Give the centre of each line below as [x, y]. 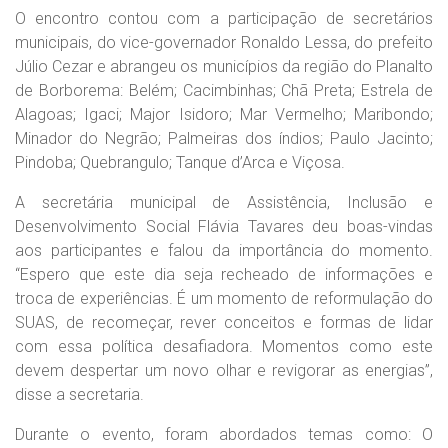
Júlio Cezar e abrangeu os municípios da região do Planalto [224, 66]
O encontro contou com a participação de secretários [224, 18]
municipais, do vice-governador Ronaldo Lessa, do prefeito [224, 42]
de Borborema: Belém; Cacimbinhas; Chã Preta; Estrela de [224, 90]
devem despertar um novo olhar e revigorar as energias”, [224, 370]
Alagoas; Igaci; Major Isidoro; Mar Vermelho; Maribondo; [224, 114]
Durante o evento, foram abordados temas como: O [224, 434]
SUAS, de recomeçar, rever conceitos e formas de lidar [224, 322]
